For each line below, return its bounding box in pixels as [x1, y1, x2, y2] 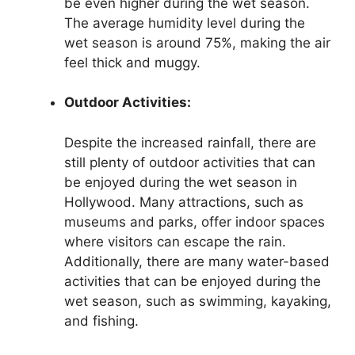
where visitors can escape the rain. [64, 233, 286, 250]
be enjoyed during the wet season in [64, 174, 297, 190]
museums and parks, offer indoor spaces [64, 213, 325, 230]
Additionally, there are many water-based [64, 253, 330, 269]
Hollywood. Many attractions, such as [64, 193, 303, 210]
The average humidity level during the [64, 14, 305, 31]
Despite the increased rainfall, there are [64, 134, 316, 151]
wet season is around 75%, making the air [64, 34, 330, 51]
